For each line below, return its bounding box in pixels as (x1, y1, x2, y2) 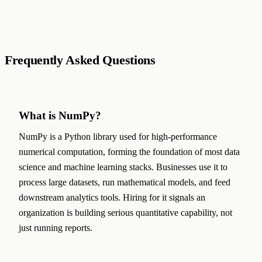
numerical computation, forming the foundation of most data (19, 147, 240, 157)
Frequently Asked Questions (5, 53, 156, 67)
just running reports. (19, 223, 92, 233)
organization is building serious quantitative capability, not (19, 208, 232, 218)
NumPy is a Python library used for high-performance (19, 132, 217, 142)
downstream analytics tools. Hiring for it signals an (19, 192, 205, 203)
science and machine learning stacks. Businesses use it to (19, 162, 227, 173)
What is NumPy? (19, 109, 101, 122)
